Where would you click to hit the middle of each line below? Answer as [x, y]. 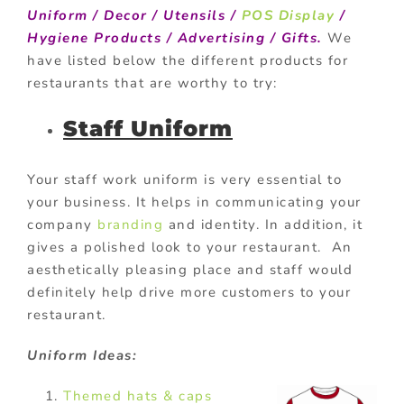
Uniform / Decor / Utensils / [134, 15]
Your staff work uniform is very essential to [184, 180]
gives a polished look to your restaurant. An [190, 248]
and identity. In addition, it [263, 225]
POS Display [288, 15]
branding [130, 225]
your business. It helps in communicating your [194, 202]
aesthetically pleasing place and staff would [190, 270]
